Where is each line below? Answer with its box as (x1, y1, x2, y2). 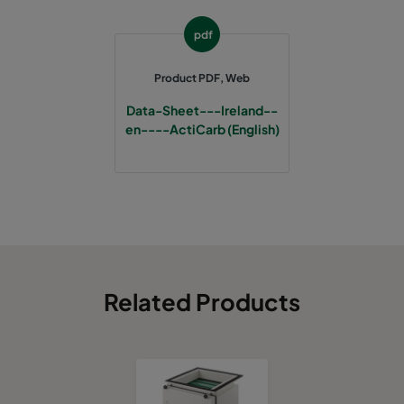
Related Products (104, 287, 300, 317)
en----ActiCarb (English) (124, 121, 280, 138)
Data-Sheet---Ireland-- (126, 102, 278, 119)
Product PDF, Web (154, 71, 250, 86)
